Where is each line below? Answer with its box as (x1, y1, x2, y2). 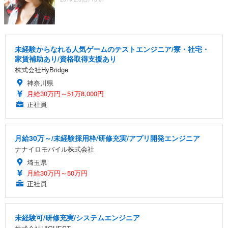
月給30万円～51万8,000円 (27, 88, 104, 98)
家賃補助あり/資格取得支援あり (15, 53, 117, 64)
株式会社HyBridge (15, 64, 68, 74)
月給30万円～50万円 (27, 167, 88, 178)
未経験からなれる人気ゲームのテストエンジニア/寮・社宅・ (15, 43, 209, 54)
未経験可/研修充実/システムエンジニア (15, 212, 140, 222)
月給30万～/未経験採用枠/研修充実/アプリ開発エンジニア (15, 132, 200, 143)
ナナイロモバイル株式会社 (15, 144, 94, 154)
